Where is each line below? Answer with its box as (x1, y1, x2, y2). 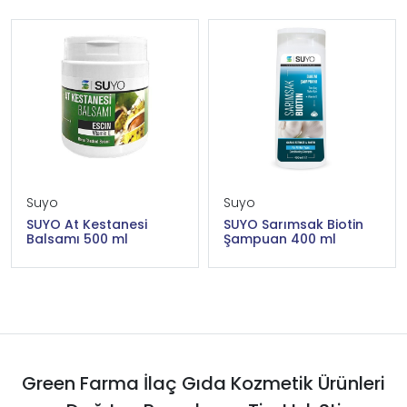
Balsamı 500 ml (26, 230, 128, 249)
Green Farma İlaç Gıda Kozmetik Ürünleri (22, 371, 385, 397)
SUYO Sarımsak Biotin (223, 215, 363, 234)
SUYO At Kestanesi (26, 215, 147, 234)
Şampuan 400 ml (223, 230, 336, 249)
